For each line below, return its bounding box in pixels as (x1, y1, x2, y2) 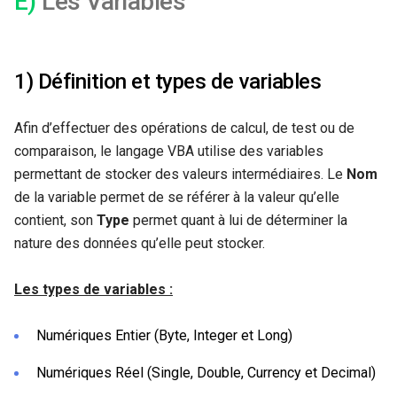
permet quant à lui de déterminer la (129, 211, 347, 229)
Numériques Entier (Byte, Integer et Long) (36, 326, 292, 344)
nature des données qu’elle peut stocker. (14, 234, 265, 252)
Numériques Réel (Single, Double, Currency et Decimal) (36, 363, 376, 381)
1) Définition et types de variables (14, 68, 322, 94)
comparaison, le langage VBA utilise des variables (14, 142, 323, 160)
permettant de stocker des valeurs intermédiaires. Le (14, 165, 346, 183)
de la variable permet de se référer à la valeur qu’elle (14, 188, 339, 206)
